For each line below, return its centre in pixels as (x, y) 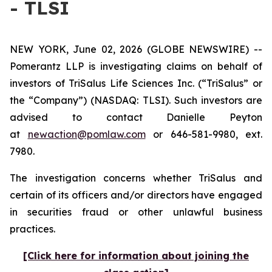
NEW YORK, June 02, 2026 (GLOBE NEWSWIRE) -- (136, 49)
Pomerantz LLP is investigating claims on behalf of (136, 66)
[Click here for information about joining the (136, 256)
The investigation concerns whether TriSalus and (136, 178)
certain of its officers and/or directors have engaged (136, 195)
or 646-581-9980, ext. (204, 134)
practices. (34, 229)
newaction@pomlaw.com (87, 134)
